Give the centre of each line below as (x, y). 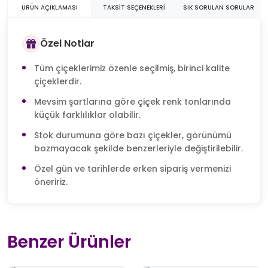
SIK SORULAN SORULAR (218, 7)
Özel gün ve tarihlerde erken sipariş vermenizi (133, 168)
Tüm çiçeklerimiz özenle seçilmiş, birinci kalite (132, 68)
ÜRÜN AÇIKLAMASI (49, 7)
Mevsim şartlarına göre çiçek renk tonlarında (133, 101)
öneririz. (51, 182)
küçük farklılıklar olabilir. (87, 115)
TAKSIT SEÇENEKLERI (134, 7)
